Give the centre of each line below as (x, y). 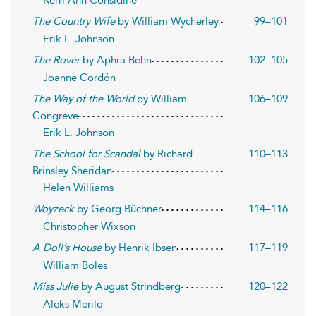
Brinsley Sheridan (72, 171)
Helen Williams (78, 188)
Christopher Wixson (89, 226)
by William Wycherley (167, 21)
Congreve (55, 116)
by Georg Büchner (118, 209)
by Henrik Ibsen (139, 248)
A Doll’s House (67, 248)
